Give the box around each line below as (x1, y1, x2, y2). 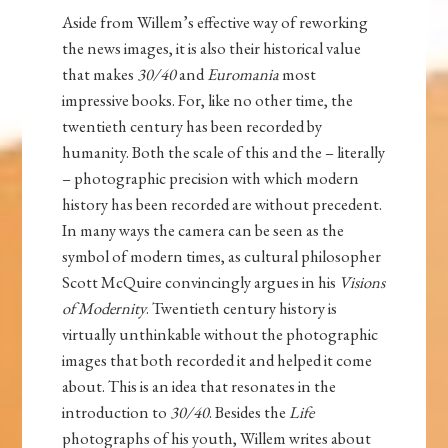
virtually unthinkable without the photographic (62, 323, 379, 346)
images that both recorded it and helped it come (62, 349, 373, 372)
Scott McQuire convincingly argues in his (62, 271, 340, 294)
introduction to (62, 401, 171, 424)
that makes (62, 63, 138, 86)
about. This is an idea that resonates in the (62, 375, 337, 398)
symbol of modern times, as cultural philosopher (62, 245, 382, 268)
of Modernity (62, 297, 147, 320)
